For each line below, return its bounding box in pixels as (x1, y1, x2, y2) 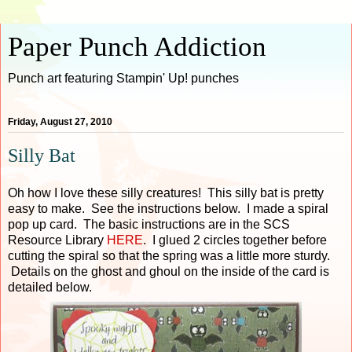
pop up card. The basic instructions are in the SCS (8, 217, 290, 231)
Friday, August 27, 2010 (8, 116, 112, 128)
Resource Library (8, 233, 107, 247)
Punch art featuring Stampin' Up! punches (8, 71, 239, 85)
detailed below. (8, 280, 92, 294)
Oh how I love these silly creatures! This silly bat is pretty (8, 185, 324, 200)
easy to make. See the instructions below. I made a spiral (8, 201, 328, 215)
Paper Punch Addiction (8, 31, 266, 61)
